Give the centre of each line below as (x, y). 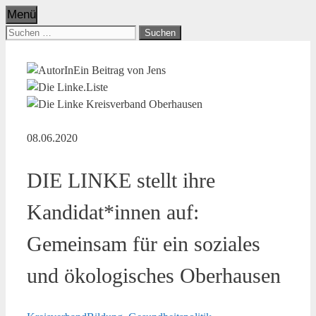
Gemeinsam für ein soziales (144, 243)
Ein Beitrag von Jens (120, 70)
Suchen (22, 31)
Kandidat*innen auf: (113, 212)
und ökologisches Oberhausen (154, 275)
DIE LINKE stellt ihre (121, 180)
